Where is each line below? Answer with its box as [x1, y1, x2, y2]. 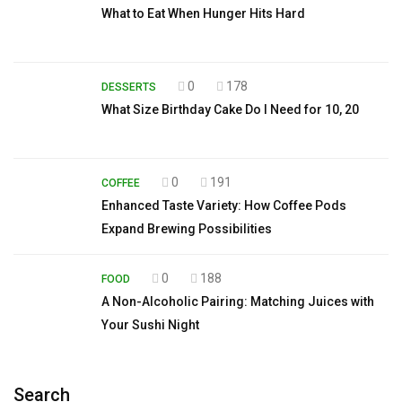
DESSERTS [101, 80, 156, 93]
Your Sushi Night [101, 317, 199, 332]
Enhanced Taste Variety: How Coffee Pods [101, 197, 346, 213]
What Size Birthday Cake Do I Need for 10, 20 [101, 101, 359, 117]
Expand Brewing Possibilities [101, 221, 272, 236]
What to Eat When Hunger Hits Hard [101, 5, 305, 21]
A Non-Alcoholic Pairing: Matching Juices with [101, 293, 374, 309]
